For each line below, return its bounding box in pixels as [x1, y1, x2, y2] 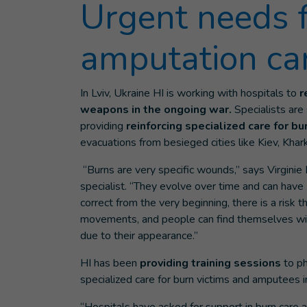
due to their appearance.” [80, 228, 198, 243]
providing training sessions [140, 256, 281, 271]
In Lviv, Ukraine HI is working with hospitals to [80, 86, 299, 101]
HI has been [80, 256, 140, 271]
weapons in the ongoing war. [80, 102, 232, 117]
